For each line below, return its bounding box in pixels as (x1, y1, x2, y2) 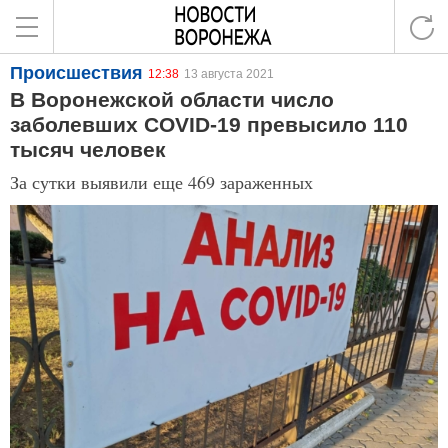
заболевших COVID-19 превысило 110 (10, 113, 408, 136)
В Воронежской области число (10, 88, 334, 111)
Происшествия (10, 63, 143, 83)
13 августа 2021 (184, 67, 274, 81)
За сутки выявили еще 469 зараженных (10, 170, 313, 194)
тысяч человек (10, 138, 166, 161)
